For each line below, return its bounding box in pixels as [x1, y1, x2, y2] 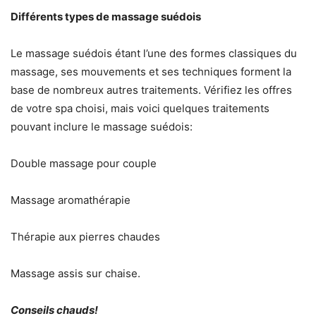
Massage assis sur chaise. [11, 267, 140, 281]
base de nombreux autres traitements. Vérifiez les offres [11, 83, 292, 97]
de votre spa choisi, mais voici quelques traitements [11, 102, 269, 116]
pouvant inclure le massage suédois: [11, 120, 193, 134]
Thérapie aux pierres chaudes [11, 230, 160, 244]
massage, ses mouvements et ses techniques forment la [11, 65, 291, 79]
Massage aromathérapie [11, 193, 130, 207]
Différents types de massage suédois [11, 10, 201, 24]
